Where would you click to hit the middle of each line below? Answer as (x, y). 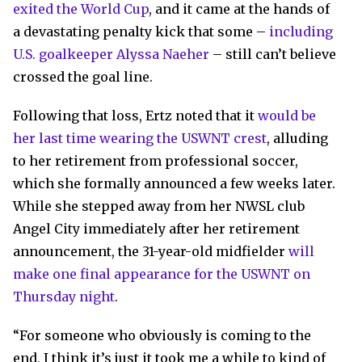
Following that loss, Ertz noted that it (135, 116)
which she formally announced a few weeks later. (174, 183)
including (301, 32)
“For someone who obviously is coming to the (162, 335)
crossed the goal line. (83, 77)
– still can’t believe (273, 54)
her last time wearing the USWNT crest (140, 138)
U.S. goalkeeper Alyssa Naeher (111, 54)
